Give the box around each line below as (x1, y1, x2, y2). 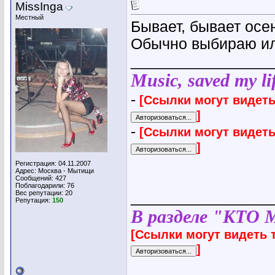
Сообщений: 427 (15, 174, 66, 182)
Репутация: (15, 196, 52, 204)
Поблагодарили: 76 (15, 182, 74, 189)
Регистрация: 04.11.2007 (15, 160, 91, 167)
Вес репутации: (15, 189, 65, 196)
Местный (15, 14, 44, 21)
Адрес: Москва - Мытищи (15, 167, 94, 174)
